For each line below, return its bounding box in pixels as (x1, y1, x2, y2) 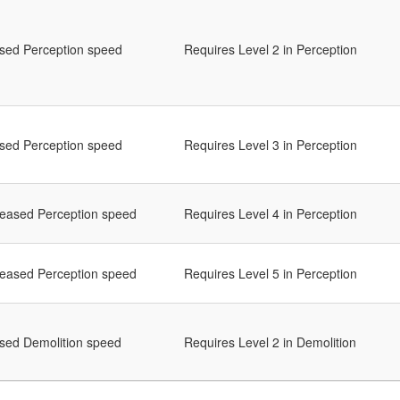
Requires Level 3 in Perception (184, 136, 357, 154)
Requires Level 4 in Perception (184, 204, 357, 223)
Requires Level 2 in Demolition (184, 333, 356, 352)
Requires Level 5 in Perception (184, 264, 357, 283)
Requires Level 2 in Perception (184, 40, 357, 59)
